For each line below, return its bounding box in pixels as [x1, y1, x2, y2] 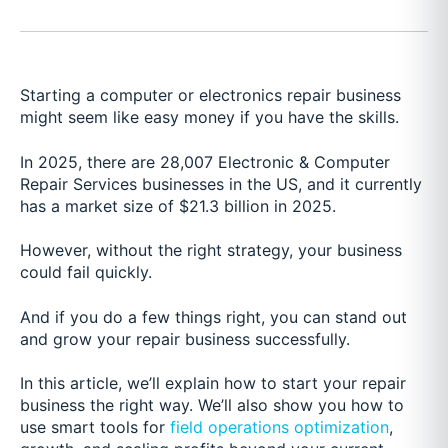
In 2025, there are [20, 151, 155, 172]
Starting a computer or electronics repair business [20, 85, 401, 106]
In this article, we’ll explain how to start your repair [20, 372, 406, 393]
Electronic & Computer [213, 151, 390, 172]
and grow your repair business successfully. [20, 328, 350, 349]
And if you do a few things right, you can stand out [20, 306, 407, 327]
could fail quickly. [20, 262, 152, 283]
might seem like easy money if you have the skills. [20, 107, 399, 128]
